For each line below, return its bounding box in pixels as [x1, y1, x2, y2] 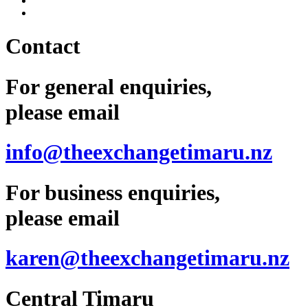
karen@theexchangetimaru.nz [5, 245, 289, 271]
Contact [5, 34, 80, 59]
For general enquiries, [5, 74, 212, 99]
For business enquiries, [5, 179, 220, 205]
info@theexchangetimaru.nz [5, 140, 272, 165]
